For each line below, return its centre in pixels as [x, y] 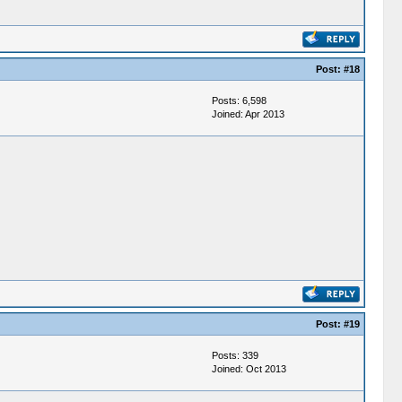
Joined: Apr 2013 [248, 114]
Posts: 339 [235, 355]
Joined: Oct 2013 [249, 369]
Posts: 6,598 [239, 100]
